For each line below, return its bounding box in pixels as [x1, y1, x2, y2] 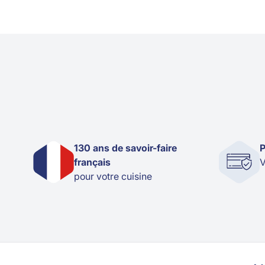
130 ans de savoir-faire [74, 141, 177, 154]
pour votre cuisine [74, 170, 152, 182]
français [74, 156, 111, 168]
